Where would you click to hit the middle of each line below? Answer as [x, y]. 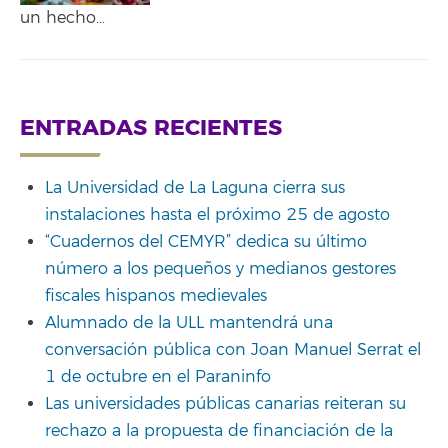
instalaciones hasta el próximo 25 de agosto [217, 215]
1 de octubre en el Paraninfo [158, 377]
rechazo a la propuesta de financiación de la [219, 431]
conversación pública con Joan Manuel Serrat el [233, 350]
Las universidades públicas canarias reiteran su [225, 404]
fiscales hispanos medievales [156, 296]
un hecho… [62, 17]
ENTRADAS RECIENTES [151, 127]
